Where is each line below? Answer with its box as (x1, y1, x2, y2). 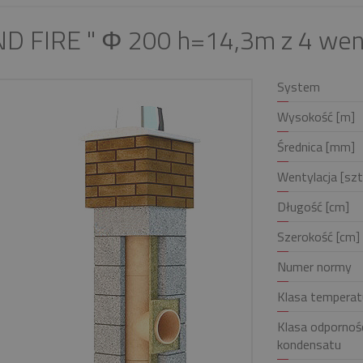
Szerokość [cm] (276, 227, 360, 246)
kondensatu (276, 335, 341, 354)
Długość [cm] (276, 197, 349, 216)
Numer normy (276, 257, 352, 276)
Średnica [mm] (276, 137, 355, 156)
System (276, 77, 320, 96)
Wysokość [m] (276, 107, 355, 126)
